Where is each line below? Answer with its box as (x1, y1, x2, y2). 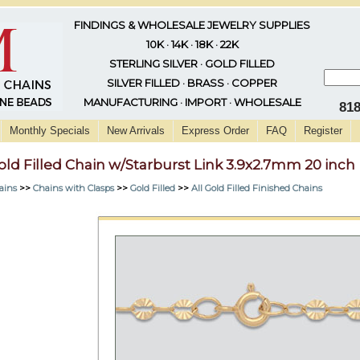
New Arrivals (107, 125, 165, 137)
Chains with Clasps (33, 182, 114, 194)
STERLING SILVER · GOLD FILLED (109, 57, 275, 70)
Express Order (182, 125, 249, 137)
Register (304, 125, 342, 137)
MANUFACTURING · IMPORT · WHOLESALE (83, 96, 301, 108)
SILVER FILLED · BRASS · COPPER (107, 76, 277, 89)
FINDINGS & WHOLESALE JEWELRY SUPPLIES (74, 18, 310, 31)
